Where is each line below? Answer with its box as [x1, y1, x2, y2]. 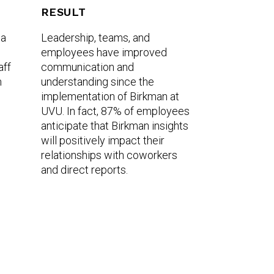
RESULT [40, 6, 86, 18]
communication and [40, 61, 134, 73]
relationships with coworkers [40, 149, 177, 161]
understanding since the [40, 75, 154, 88]
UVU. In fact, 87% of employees [40, 105, 190, 117]
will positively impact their [40, 134, 165, 147]
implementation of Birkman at [40, 90, 179, 103]
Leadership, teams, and [40, 31, 150, 44]
